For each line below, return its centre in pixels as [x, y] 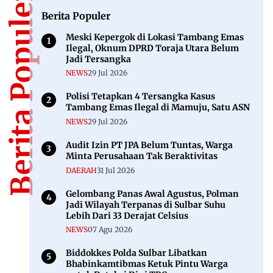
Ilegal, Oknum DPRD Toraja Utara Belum [152, 48]
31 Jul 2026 [116, 170]
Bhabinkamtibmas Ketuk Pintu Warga [147, 264]
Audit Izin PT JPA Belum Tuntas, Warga [149, 145]
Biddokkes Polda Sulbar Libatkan [136, 253]
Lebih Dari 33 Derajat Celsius [127, 215]
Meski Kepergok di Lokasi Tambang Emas [155, 37]
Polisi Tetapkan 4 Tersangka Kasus [140, 97]
